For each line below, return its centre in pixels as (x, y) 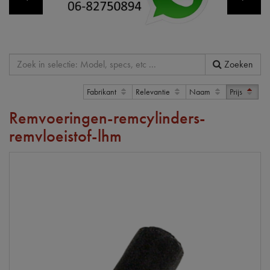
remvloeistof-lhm (65, 136)
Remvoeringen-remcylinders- (107, 118)
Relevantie (154, 91)
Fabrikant (102, 91)
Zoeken (239, 64)
